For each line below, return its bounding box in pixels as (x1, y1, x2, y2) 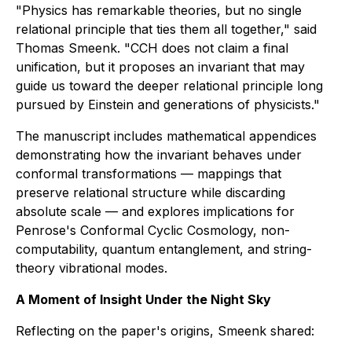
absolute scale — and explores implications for (16, 203, 295, 219)
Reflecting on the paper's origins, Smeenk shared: (16, 323, 314, 339)
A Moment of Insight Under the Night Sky (16, 291, 271, 307)
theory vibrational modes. (16, 260, 167, 276)
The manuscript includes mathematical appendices (16, 128, 317, 144)
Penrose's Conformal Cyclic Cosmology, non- (16, 222, 290, 238)
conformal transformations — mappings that (16, 166, 281, 181)
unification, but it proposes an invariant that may (16, 59, 305, 75)
